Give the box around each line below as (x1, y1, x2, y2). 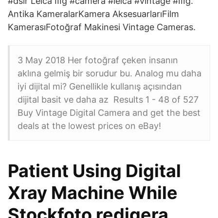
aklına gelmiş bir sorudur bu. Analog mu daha (18, 68, 201, 78)
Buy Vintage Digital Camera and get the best (18, 108, 200, 118)
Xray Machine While (8, 182, 178, 203)
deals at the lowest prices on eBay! (18, 121, 161, 131)
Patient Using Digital (8, 160, 181, 182)
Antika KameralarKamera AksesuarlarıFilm (8, 9, 179, 19)
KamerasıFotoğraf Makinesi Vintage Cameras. (8, 22, 196, 32)
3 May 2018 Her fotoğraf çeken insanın (18, 55, 178, 65)
